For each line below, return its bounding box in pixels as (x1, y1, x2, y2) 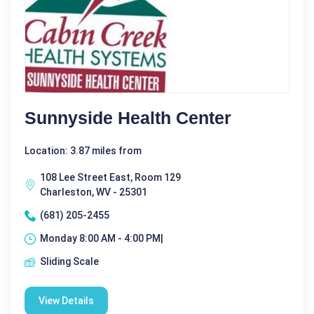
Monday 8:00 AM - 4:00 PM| (40, 233, 163, 244)
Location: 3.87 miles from (25, 145, 142, 156)
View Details (39, 295, 94, 306)
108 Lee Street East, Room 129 (40, 172, 181, 183)
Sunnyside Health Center (25, 108, 231, 128)
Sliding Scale (40, 256, 99, 267)
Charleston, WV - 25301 (40, 186, 147, 198)
